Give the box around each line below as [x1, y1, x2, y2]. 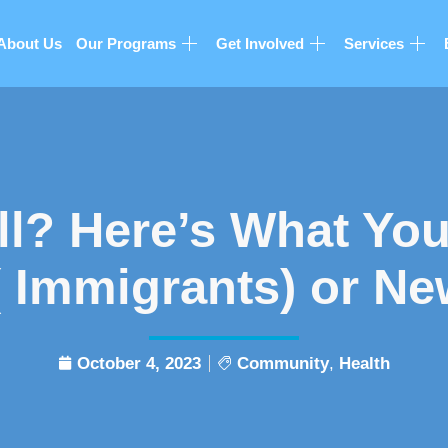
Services [344, 34, 405, 52]
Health [339, 353, 390, 373]
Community [237, 353, 329, 373]
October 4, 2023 [77, 353, 201, 373]
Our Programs [76, 34, 177, 52]
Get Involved [216, 34, 305, 52]
